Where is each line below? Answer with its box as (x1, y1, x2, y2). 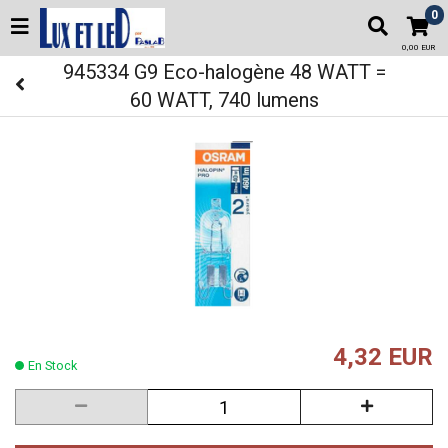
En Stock (27, 358, 77, 373)
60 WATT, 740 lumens (129, 88, 319, 112)
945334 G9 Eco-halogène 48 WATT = (62, 60, 386, 84)
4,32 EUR (333, 343, 433, 371)
